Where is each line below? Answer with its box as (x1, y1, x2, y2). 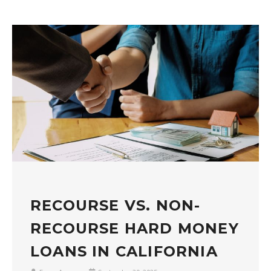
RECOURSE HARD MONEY (30, 219, 239, 237)
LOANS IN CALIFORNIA (30, 242, 218, 260)
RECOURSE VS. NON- (30, 196, 201, 214)
